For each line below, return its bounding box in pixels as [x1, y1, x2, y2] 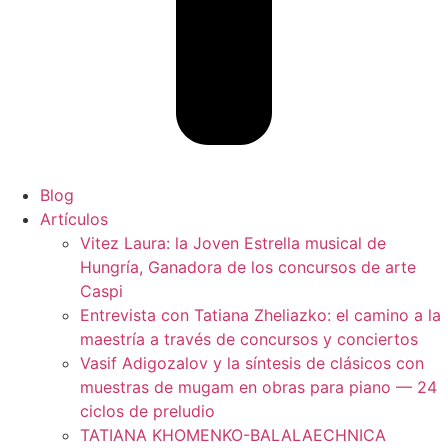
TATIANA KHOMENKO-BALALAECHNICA [80, 424, 386, 445]
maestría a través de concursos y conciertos [80, 328, 418, 349]
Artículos [40, 208, 108, 229]
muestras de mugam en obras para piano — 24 [80, 376, 437, 397]
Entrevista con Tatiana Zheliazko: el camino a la [80, 304, 441, 325]
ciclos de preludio [80, 400, 215, 421]
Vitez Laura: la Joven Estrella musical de [80, 232, 386, 253]
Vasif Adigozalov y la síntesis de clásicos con [80, 352, 424, 373]
